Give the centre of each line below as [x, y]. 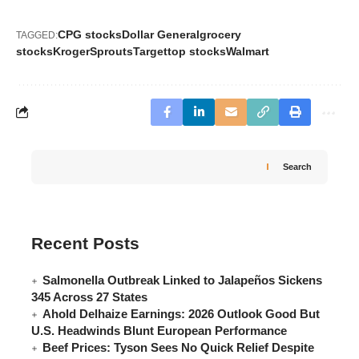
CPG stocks [90, 34]
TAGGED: [37, 35]
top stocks [197, 51]
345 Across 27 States [89, 297]
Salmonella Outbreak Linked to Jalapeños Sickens [182, 280]
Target [150, 51]
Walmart [248, 51]
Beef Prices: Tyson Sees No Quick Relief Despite [178, 348]
